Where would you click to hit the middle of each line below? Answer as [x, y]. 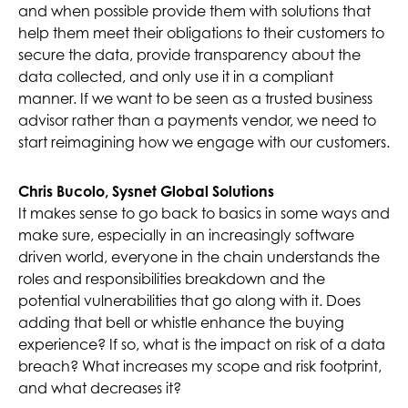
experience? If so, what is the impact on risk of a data [202, 345]
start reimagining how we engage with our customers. [204, 143]
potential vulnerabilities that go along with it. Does [189, 301]
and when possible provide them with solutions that [194, 11]
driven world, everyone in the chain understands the [199, 257]
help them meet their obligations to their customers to [201, 33]
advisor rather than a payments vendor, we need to [197, 121]
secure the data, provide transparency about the [189, 55]
